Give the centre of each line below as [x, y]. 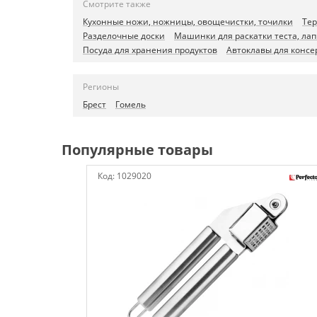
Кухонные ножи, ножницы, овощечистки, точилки [188, 22]
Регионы [101, 87]
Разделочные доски [124, 36]
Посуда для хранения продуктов [150, 50]
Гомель [131, 104]
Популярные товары [137, 150]
